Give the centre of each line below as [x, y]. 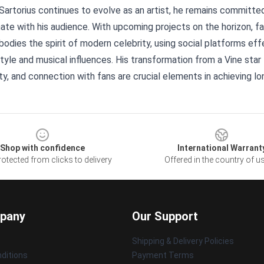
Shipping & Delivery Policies [183, 241]
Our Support [165, 216]
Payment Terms [163, 255]
